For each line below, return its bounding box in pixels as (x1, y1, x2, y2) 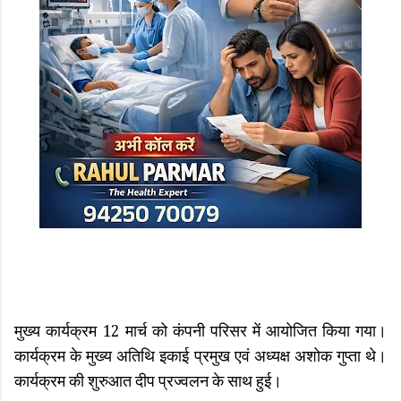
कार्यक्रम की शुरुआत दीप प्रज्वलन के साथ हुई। (14, 374, 282, 391)
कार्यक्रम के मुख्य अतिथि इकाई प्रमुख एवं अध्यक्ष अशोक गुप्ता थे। (14, 349, 387, 366)
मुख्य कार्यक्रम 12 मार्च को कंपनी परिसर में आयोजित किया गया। (14, 324, 387, 341)
